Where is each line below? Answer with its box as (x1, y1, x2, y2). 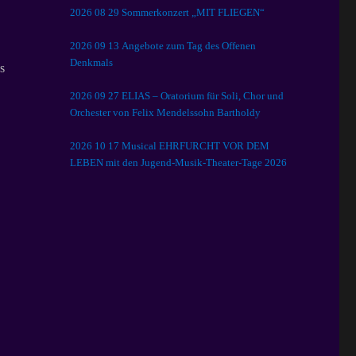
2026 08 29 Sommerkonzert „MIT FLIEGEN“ (70, 6, 265, 18)
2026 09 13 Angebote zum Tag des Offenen (70, 40, 257, 52)
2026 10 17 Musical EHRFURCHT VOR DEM (70, 140, 270, 152)
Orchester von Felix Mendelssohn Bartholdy (70, 106, 261, 118)
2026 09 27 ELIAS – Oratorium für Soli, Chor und (70, 90, 122, 102)
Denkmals (70, 56, 114, 68)
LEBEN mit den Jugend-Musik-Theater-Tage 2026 (70, 157, 288, 168)
